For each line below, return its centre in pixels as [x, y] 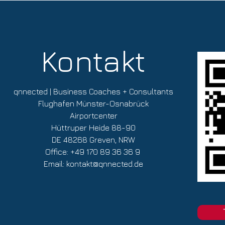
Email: [55, 164]
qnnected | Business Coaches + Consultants [93, 91]
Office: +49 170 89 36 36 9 [93, 152]
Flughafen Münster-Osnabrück [93, 103]
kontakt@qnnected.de [105, 164]
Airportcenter [93, 116]
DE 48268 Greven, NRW [93, 140]
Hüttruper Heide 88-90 [93, 128]
